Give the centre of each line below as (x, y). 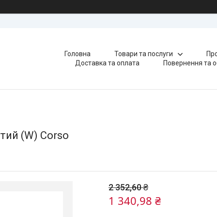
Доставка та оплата (108, 63)
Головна (77, 54)
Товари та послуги (143, 54)
